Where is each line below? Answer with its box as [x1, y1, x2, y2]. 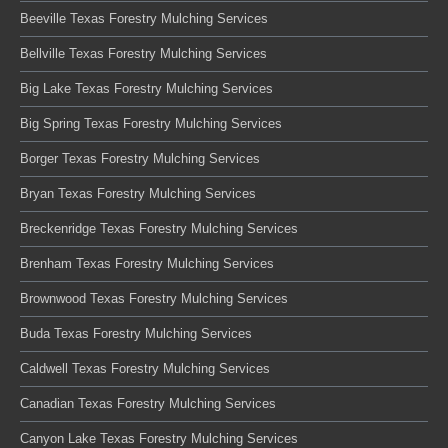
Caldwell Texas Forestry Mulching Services [20, 360, 270, 376]
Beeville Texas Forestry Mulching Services [20, 10, 268, 26]
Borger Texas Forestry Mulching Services [20, 150, 260, 166]
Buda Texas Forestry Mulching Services [20, 325, 252, 341]
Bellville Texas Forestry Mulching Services [20, 45, 267, 61]
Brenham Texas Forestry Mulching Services [20, 255, 274, 271]
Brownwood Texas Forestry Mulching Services [20, 290, 288, 306]
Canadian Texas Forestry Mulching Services [20, 395, 276, 411]
